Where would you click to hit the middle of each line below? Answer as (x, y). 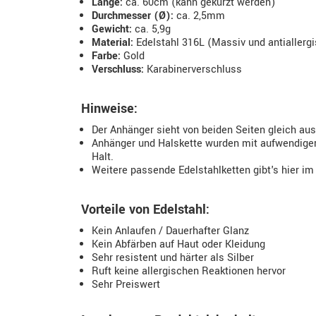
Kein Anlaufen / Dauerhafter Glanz (170, 231)
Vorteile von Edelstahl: (145, 209)
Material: (113, 43)
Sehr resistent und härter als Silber (173, 258)
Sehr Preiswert (126, 285)
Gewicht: (112, 29)
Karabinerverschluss (193, 69)
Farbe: (106, 56)
